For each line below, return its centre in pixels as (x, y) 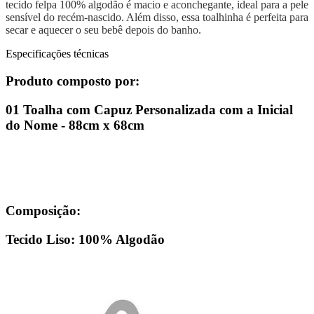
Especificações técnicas (57, 54)
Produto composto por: (73, 81)
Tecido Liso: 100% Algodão (85, 239)
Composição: (43, 210)
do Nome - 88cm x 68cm (75, 125)
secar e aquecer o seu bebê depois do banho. (103, 30)
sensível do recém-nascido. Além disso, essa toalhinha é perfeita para (157, 18)
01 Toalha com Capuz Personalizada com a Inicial (149, 109)
